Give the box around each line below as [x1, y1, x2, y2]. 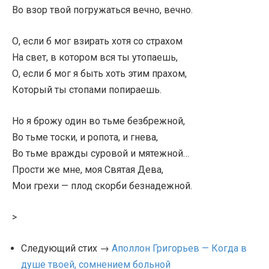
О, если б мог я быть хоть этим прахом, [12, 68, 187, 79]
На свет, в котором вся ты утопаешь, [12, 52, 178, 63]
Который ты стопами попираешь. [12, 84, 162, 95]
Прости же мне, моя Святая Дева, [12, 164, 163, 175]
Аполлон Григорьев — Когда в [112, 243, 247, 254]
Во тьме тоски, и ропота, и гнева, [12, 131, 158, 143]
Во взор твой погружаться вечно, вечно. [12, 4, 193, 16]
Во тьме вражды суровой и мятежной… [12, 148, 189, 159]
